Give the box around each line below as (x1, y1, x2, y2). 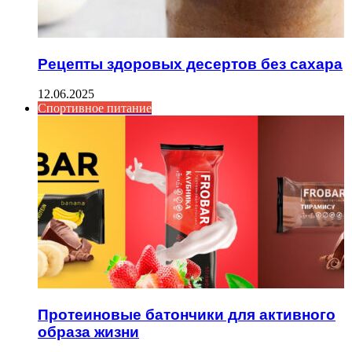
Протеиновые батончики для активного (38, 306, 335, 324)
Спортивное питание (38, 101, 152, 115)
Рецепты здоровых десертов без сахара (38, 55, 343, 72)
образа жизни (38, 324, 139, 341)
